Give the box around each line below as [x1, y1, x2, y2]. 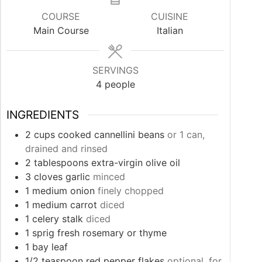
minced [93, 170, 125, 182]
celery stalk [32, 212, 83, 225]
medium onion [32, 184, 95, 196]
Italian [156, 25, 183, 37]
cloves [34, 170, 63, 182]
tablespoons [34, 156, 88, 168]
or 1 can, [167, 128, 205, 140]
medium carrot [32, 198, 97, 211]
